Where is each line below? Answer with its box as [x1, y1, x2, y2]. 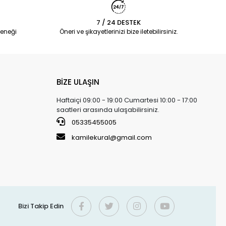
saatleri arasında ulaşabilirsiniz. [56, 104, 159, 115]
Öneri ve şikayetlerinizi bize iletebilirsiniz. [59, 27, 178, 36]
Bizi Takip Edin [18, 201, 64, 211]
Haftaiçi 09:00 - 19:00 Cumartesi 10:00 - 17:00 [56, 95, 197, 105]
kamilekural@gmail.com [71, 132, 152, 142]
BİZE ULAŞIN [56, 76, 99, 87]
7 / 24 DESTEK [96, 17, 141, 27]
